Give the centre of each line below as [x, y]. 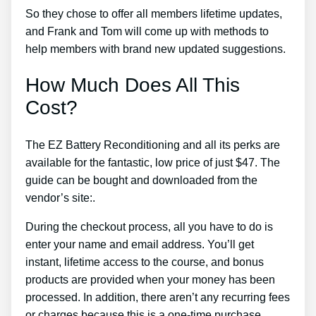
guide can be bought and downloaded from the [141, 180]
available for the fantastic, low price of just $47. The [153, 162]
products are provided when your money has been [150, 279]
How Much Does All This [133, 85]
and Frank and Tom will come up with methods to [147, 32]
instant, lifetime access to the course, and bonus [145, 262]
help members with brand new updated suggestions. [156, 49]
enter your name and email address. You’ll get [140, 244]
